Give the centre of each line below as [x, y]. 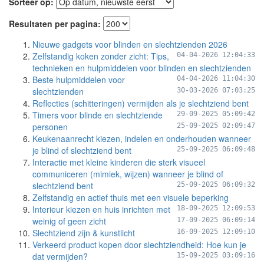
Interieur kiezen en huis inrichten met [101, 209]
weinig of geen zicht [69, 221]
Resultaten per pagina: [55, 24]
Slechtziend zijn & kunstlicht [84, 233]
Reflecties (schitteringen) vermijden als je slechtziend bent [141, 103]
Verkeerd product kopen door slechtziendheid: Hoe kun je [139, 245]
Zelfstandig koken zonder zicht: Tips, [101, 56]
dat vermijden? [60, 256]
